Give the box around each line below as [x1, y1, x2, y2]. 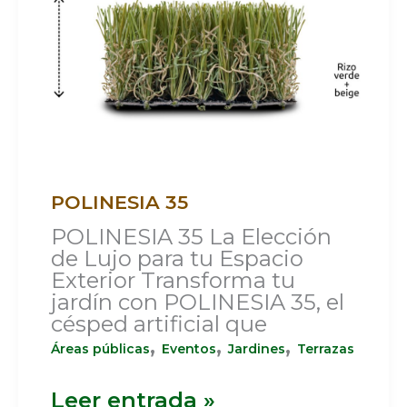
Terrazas [296, 340, 354, 357]
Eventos [161, 340, 216, 357]
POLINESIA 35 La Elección [50, 223, 332, 250]
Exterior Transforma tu [50, 266, 295, 293]
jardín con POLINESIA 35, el [50, 288, 344, 315]
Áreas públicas [50, 340, 150, 357]
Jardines [227, 340, 285, 357]
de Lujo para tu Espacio [50, 244, 303, 272]
